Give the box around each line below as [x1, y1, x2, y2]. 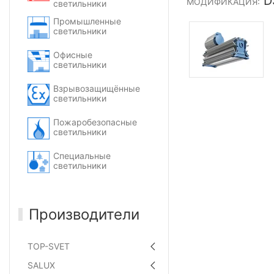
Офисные [53, 50, 92, 61]
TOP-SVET [28, 241, 70, 252]
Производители [29, 206, 140, 224]
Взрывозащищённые [53, 83, 140, 94]
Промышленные [53, 16, 121, 27]
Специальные [53, 150, 111, 161]
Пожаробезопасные [53, 117, 137, 128]
